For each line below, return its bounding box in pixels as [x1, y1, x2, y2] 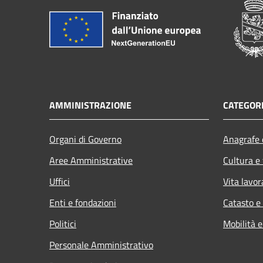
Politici [49, 216, 76, 231]
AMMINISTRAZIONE [49, 97, 131, 112]
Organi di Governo [49, 131, 122, 146]
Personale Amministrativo [49, 237, 153, 252]
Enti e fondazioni [49, 195, 116, 210]
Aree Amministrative [49, 153, 133, 167]
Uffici [49, 174, 70, 188]
